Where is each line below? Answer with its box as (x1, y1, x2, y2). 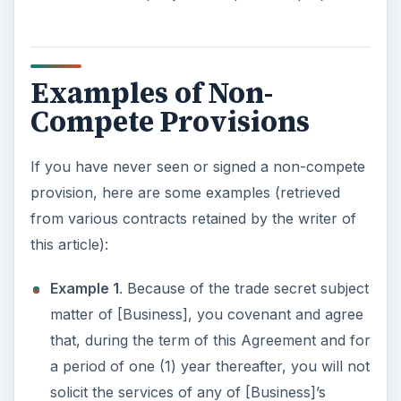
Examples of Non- (30, 73, 273, 113)
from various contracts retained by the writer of (30, 209, 356, 228)
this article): (30, 235, 108, 254)
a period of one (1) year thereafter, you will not (49, 357, 370, 376)
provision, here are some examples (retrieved (30, 183, 340, 202)
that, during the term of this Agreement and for (49, 331, 371, 350)
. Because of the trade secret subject (118, 279, 369, 298)
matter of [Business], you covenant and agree (49, 305, 363, 324)
